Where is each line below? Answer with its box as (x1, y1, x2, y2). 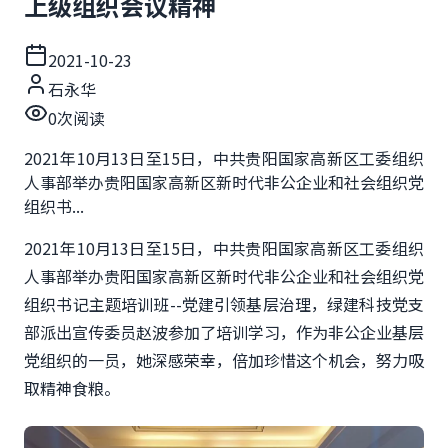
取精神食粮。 (24, 375, 120, 400)
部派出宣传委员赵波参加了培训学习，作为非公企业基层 (24, 319, 424, 344)
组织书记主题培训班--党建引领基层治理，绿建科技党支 (24, 291, 424, 316)
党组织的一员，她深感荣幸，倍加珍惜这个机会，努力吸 (24, 347, 424, 372)
